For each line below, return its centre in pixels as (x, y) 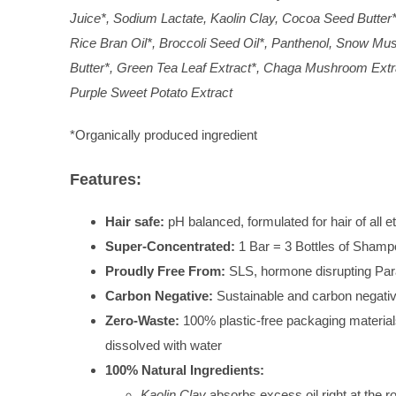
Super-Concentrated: (170, 246)
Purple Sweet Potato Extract (151, 92)
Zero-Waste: (142, 320)
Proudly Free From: (165, 270)
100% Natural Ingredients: (185, 369)
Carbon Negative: (159, 295)
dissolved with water (164, 345)
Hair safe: (135, 221)
